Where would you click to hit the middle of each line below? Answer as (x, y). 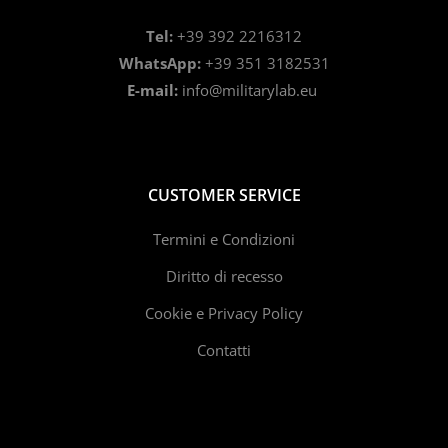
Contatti (224, 350)
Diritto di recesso (224, 276)
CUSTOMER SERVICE (224, 195)
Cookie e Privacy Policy (224, 313)
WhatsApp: (159, 63)
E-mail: (154, 90)
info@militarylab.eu (251, 90)
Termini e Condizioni (224, 239)
